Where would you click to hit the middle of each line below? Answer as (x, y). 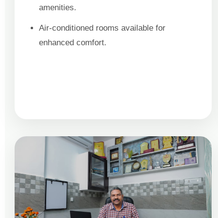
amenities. (58, 7)
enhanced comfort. (73, 42)
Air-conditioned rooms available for (102, 28)
